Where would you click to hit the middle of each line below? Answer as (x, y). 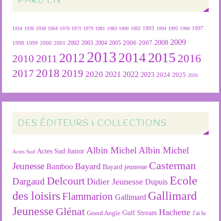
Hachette (175, 212)
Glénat (71, 211)
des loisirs (37, 195)
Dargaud (29, 181)
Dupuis (157, 182)
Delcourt (66, 181)
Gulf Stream (140, 213)
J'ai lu (199, 213)
